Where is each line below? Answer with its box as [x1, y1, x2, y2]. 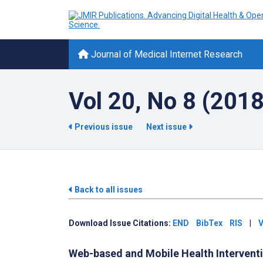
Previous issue [73, 122, 134, 131]
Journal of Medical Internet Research [89, 49, 242, 60]
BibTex [196, 218, 222, 228]
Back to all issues [73, 185, 143, 194]
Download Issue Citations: [69, 218, 173, 228]
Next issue [146, 122, 188, 131]
